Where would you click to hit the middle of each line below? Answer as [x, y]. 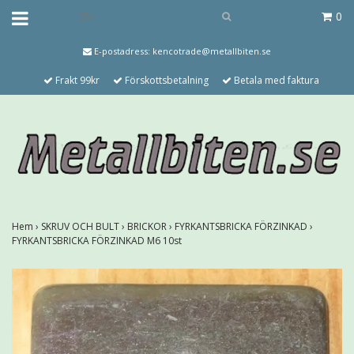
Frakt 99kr [76, 80]
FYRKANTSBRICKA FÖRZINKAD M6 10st [98, 241]
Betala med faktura [275, 80]
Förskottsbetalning [165, 80]
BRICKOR [148, 226]
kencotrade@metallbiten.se [212, 51]
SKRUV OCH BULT [81, 226]
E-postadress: [122, 51]
